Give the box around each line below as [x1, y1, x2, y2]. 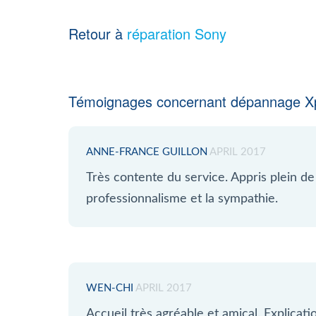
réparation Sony [127, 23, 226, 44]
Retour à [68, 23, 127, 44]
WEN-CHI [86, 283, 133, 293]
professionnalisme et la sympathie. [86, 193, 278, 205]
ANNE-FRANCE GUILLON [86, 147, 207, 157]
